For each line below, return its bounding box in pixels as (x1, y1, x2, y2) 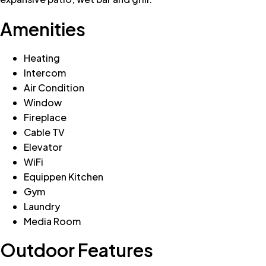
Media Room (24, 214, 81, 227)
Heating (24, 51, 60, 64)
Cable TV (24, 125, 65, 138)
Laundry (24, 199, 60, 213)
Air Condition (24, 81, 84, 94)
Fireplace (24, 110, 66, 123)
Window (24, 96, 62, 109)
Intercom (24, 66, 66, 79)
